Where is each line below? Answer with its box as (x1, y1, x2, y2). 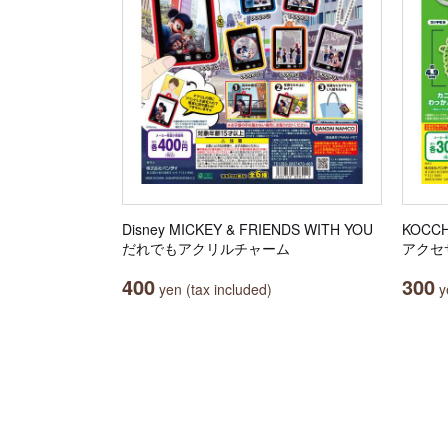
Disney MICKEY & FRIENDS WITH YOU (122, 219, 373, 239)
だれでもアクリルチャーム (122, 238, 290, 258)
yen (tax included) (155, 279, 272, 299)
